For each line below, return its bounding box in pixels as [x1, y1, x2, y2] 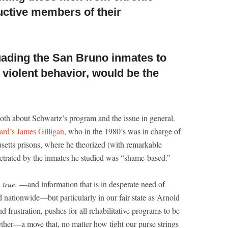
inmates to [111, 51, 166, 64]
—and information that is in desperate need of [19, 179, 165, 189]
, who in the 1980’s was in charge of [64, 126, 181, 136]
